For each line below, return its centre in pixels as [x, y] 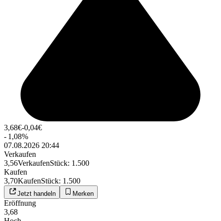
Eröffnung [20, 203]
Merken [83, 194]
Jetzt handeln [37, 194]
